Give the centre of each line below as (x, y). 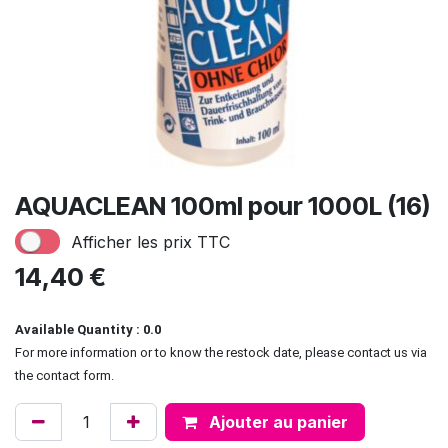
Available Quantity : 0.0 (88, 330)
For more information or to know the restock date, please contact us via (221, 353)
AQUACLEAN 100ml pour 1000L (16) (222, 206)
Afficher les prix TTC (150, 241)
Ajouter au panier (276, 422)
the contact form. (64, 376)
